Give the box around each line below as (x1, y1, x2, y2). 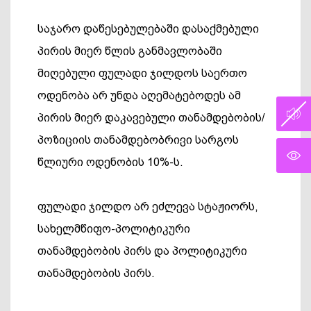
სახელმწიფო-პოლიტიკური (37, 222, 190, 236)
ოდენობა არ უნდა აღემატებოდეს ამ (37, 89, 241, 103)
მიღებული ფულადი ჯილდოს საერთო (37, 67, 247, 81)
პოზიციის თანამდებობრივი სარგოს (37, 133, 239, 147)
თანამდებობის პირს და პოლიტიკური (37, 244, 247, 258)
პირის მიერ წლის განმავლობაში (37, 44, 222, 58)
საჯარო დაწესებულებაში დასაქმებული (37, 22, 259, 36)
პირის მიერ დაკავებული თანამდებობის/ (37, 111, 264, 125)
